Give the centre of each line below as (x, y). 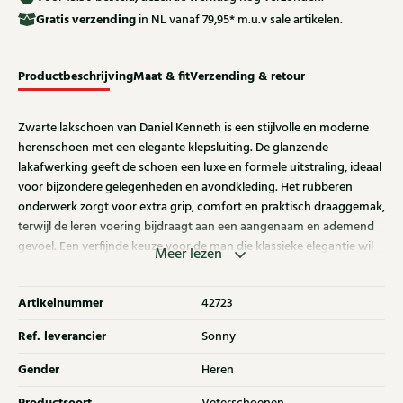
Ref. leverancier (62, 337)
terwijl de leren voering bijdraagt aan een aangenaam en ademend (196, 227)
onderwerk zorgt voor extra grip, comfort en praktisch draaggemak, (201, 207)
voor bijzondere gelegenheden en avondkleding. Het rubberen (185, 188)
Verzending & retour (247, 77)
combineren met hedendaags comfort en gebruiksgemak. (174, 267)
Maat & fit (161, 77)
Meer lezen (188, 255)
